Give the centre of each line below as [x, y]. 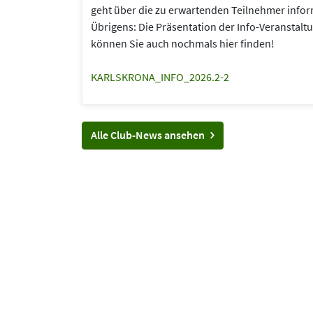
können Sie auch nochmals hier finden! [183, 44]
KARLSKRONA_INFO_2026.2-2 [160, 77]
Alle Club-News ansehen [148, 135]
